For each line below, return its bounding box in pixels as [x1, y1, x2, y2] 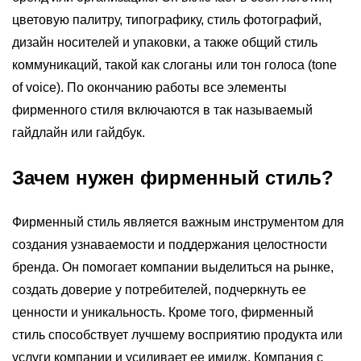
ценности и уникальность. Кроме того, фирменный [12, 305, 313, 320]
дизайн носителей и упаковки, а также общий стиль [12, 35, 317, 50]
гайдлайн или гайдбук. [12, 126, 145, 140]
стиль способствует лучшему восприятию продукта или [12, 328, 342, 342]
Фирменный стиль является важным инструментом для [12, 215, 344, 230]
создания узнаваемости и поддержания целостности [12, 238, 327, 252]
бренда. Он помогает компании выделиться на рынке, [12, 260, 334, 275]
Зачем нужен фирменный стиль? [12, 167, 334, 189]
